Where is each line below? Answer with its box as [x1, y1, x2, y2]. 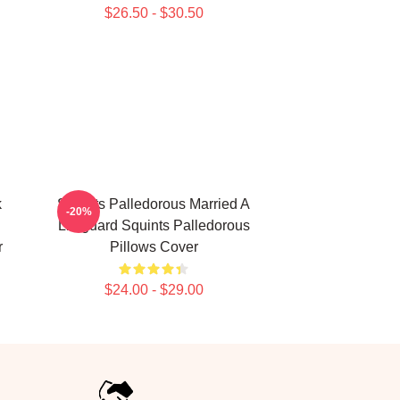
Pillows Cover [109, 239, 198, 254]
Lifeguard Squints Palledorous [57, 218, 250, 233]
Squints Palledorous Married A [57, 196, 250, 212]
